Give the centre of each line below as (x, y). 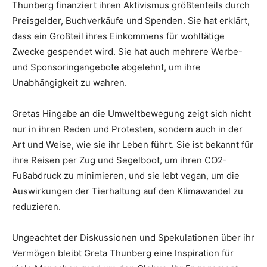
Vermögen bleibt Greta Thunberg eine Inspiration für (123, 253)
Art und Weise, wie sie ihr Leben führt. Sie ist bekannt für (133, 145)
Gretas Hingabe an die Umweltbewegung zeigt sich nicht (131, 114)
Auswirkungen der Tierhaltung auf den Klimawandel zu (128, 191)
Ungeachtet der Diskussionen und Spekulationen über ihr (133, 237)
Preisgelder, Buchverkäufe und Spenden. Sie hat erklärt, (131, 21)
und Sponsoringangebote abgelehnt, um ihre (106, 67)
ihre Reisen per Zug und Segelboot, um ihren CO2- (119, 160)
